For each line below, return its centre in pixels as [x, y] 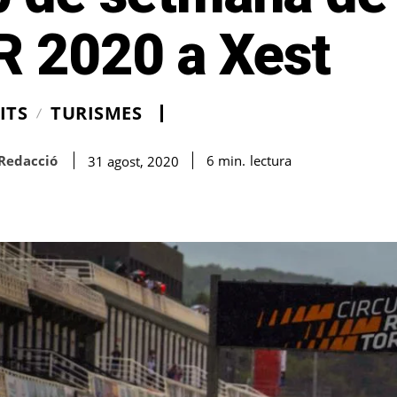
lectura [271, 160]
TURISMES [96, 113]
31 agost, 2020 [133, 161]
